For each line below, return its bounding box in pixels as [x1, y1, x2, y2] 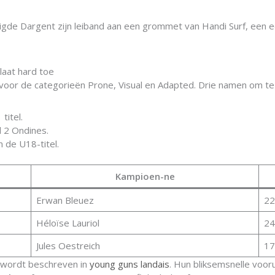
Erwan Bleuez [36, 193, 94, 206]
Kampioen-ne [115, 169, 175, 182]
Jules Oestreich [36, 239, 100, 252]
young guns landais [90, 257, 169, 270]
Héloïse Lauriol [36, 216, 99, 229]
